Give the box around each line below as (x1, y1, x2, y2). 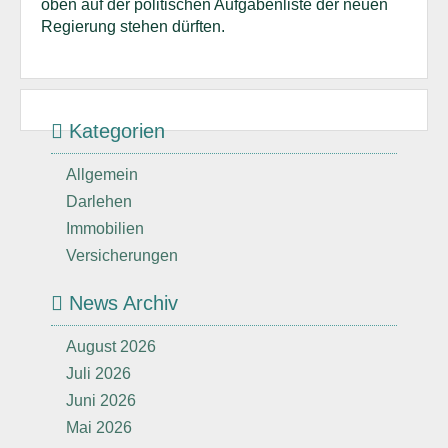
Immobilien (66, 220, 144, 237)
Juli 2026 (66, 365, 131, 382)
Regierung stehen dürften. (41, 18, 229, 35)
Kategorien (63, 120, 165, 142)
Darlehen (66, 193, 132, 210)
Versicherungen (66, 247, 178, 264)
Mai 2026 (66, 419, 132, 436)
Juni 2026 (66, 392, 136, 409)
